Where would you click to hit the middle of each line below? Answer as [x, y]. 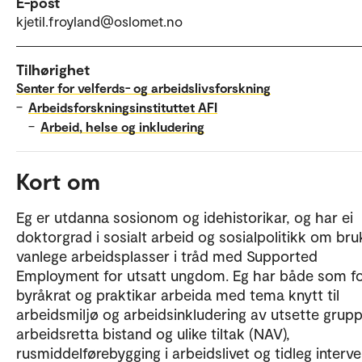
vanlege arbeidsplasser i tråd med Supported [167, 255]
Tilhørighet [53, 69]
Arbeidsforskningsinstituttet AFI [123, 107]
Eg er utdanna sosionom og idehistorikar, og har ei [185, 217]
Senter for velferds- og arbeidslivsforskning [143, 87]
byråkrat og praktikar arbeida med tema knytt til [178, 294]
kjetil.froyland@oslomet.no [99, 21]
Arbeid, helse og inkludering [122, 126]
